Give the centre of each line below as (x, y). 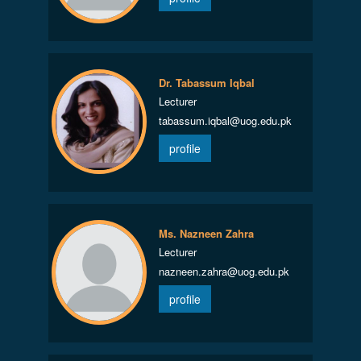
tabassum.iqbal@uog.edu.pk (225, 120)
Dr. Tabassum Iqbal (206, 83)
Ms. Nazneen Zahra (206, 233)
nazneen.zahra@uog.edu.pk (224, 271)
